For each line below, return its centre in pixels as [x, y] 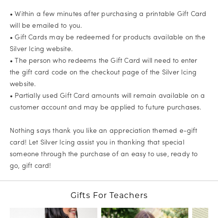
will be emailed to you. [46, 25]
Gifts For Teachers [109, 196]
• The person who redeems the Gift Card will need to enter [104, 60]
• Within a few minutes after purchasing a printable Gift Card [108, 13]
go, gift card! [31, 165]
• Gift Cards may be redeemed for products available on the [108, 37]
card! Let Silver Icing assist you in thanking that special [97, 142]
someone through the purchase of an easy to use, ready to [104, 154]
